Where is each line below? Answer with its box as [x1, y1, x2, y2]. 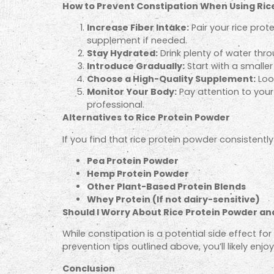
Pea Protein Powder [87, 154, 179, 167]
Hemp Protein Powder [87, 167, 189, 180]
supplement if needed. [87, 34, 187, 47]
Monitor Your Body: [87, 86, 177, 98]
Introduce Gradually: [87, 60, 185, 73]
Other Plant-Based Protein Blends [87, 180, 246, 193]
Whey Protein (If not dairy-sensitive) [87, 193, 260, 206]
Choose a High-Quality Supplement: [87, 73, 256, 86]
